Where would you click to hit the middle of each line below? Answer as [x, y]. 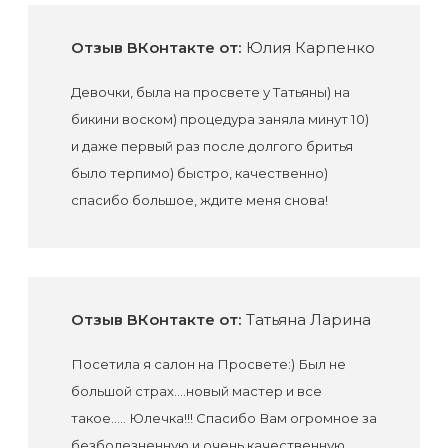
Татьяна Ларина [306, 319]
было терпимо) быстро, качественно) [199, 172]
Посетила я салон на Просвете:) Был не [208, 363]
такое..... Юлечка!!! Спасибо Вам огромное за [223, 417]
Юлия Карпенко [308, 47]
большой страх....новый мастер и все [196, 390]
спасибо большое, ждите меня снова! [199, 199]
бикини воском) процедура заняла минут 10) [219, 118]
